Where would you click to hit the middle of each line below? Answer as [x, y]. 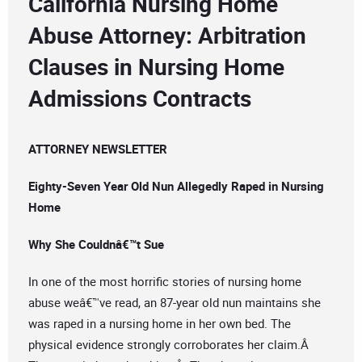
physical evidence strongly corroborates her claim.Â [170, 345]
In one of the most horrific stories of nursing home [165, 282]
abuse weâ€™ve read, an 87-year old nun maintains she [175, 303]
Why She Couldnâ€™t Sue [96, 244]
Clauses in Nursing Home [156, 67]
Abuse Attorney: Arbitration [167, 35]
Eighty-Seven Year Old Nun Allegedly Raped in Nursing [176, 186]
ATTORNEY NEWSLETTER [98, 149]
